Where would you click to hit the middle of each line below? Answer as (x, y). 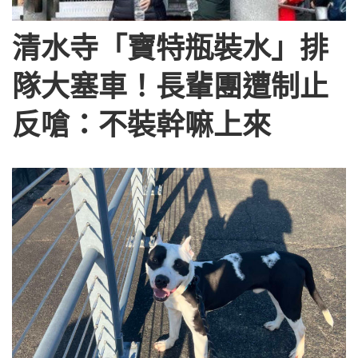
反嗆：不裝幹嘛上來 (141, 124)
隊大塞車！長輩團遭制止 (170, 86)
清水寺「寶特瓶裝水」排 (170, 47)
